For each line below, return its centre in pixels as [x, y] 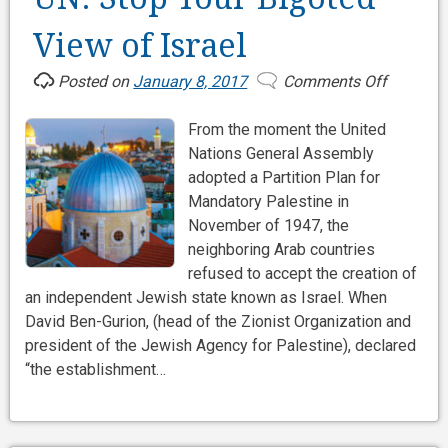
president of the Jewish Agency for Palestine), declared [220, 346]
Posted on [96, 82]
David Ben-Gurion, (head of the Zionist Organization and [217, 322]
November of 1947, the [268, 226]
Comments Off [334, 82]
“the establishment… [95, 370]
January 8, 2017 [190, 82]
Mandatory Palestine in [268, 202]
